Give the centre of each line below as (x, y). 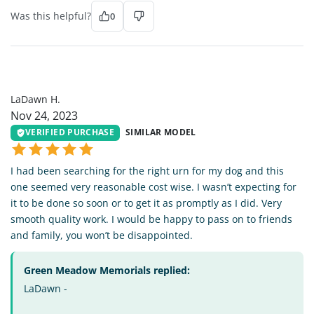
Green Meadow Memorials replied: (107, 270)
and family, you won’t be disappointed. (102, 235)
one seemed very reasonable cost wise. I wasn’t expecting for (153, 186)
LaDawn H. (35, 100)
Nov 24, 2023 (44, 116)
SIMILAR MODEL (161, 132)
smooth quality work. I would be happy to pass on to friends (151, 219)
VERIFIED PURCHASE (70, 132)
